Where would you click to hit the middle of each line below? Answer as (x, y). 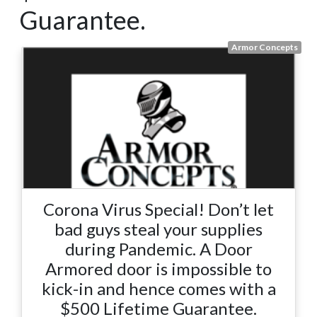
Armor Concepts (265, 47)
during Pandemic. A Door (158, 249)
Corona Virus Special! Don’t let (158, 209)
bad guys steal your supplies (158, 229)
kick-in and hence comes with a (158, 289)
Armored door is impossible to (158, 269)
